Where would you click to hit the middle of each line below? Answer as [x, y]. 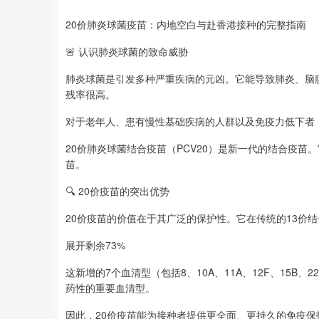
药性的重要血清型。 [110, 288]
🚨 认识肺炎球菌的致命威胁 [127, 51]
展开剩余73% [95, 245]
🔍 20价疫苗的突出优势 [117, 191]
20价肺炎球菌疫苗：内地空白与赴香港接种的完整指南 [186, 24]
